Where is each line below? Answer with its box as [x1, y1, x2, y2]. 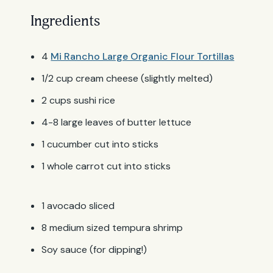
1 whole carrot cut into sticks [41, 160, 171, 173]
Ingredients [30, 12, 101, 31]
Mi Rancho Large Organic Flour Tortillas [51, 50, 235, 63]
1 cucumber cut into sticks [41, 138, 159, 151]
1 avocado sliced [41, 199, 115, 213]
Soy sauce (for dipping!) [41, 243, 147, 257]
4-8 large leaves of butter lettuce [41, 116, 192, 129]
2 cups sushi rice [41, 94, 116, 107]
